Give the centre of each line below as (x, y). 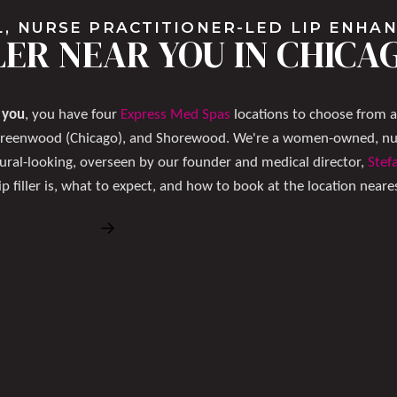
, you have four (72, 115)
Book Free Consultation (206, 228)
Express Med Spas (175, 115)
